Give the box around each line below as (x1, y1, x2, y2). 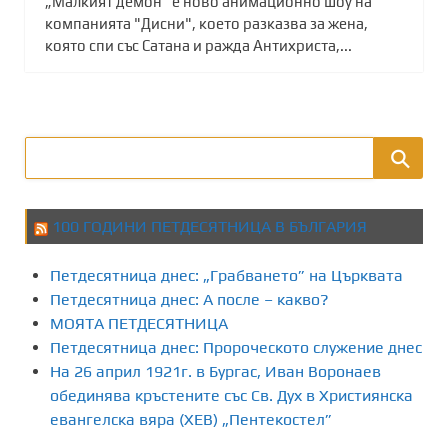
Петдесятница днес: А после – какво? (50, 290, 329, 310)
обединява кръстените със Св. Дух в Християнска (50, 386, 413, 406)
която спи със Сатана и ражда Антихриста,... (45, 37, 352, 55)
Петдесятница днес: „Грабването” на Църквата (50, 266, 403, 286)
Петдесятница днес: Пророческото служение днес (50, 338, 422, 358)
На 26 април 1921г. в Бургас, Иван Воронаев (50, 362, 381, 382)
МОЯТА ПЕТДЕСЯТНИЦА (50, 314, 228, 334)
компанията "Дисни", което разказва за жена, (45, 15, 368, 33)
